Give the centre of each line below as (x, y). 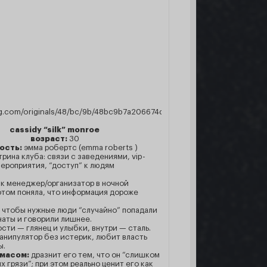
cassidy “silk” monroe (55, 130)
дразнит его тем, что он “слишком (94, 255)
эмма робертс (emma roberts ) (80, 148)
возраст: (49, 139)
